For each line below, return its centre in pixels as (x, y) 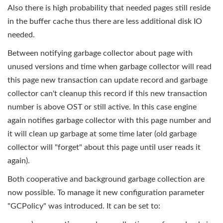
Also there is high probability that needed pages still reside (109, 8)
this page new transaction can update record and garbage (108, 80)
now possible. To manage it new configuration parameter (106, 193)
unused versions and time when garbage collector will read (110, 67)
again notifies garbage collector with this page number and (109, 120)
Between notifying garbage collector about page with (100, 53)
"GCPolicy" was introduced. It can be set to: (84, 206)
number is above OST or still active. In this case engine (102, 107)
